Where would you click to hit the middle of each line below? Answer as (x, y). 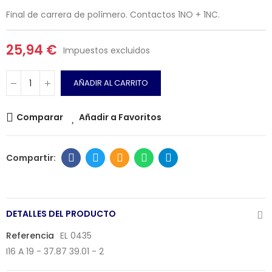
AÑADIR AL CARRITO (111, 83)
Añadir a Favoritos (120, 117)
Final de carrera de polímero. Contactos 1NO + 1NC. (113, 15)
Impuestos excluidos (107, 50)
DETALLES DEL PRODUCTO (61, 214)
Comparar (40, 117)
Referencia (30, 236)
